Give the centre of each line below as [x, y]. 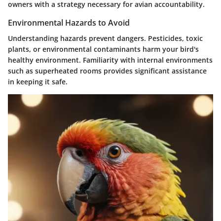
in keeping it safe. [38, 82]
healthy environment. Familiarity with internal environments [110, 60]
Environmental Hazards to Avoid [69, 23]
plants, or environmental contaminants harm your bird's [103, 49]
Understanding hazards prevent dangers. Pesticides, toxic [105, 38]
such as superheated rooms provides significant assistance [107, 71]
